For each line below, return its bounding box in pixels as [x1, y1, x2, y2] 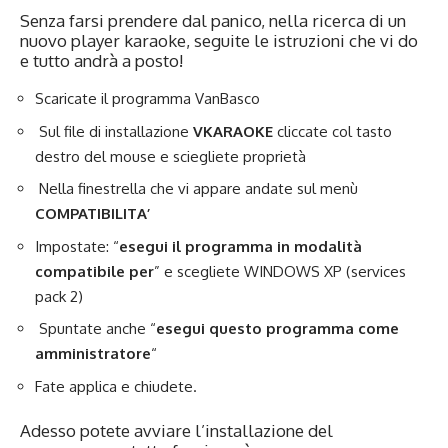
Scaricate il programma [35, 89, 195, 108]
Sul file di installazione [35, 121, 189, 141]
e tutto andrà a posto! [20, 50, 183, 71]
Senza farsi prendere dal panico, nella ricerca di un [20, 10, 406, 31]
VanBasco [195, 89, 260, 108]
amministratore [35, 344, 151, 363]
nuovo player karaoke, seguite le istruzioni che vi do [20, 30, 418, 51]
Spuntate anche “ [35, 319, 156, 338]
